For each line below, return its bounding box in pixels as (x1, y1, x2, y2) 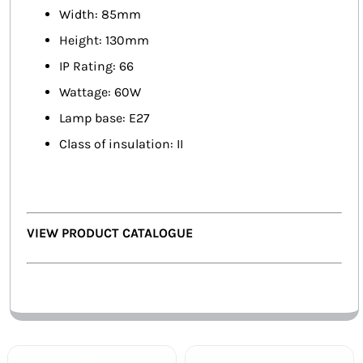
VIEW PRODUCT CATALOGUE (27, 225, 193, 241)
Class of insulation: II (59, 136, 183, 152)
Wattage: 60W (59, 84, 141, 100)
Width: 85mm (59, 6, 141, 23)
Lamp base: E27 (59, 110, 150, 126)
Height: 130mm (59, 32, 149, 49)
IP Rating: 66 (59, 58, 134, 75)
